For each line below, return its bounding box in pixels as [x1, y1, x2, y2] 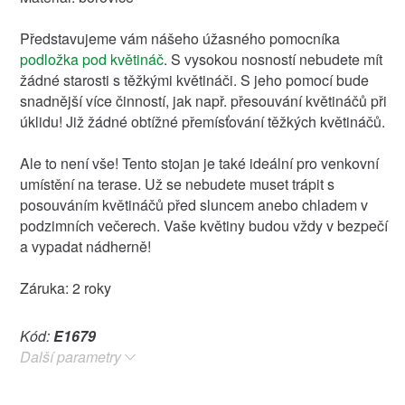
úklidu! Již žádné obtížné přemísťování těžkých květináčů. [19, 110, 385, 132]
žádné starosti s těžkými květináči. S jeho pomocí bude [19, 69, 369, 90]
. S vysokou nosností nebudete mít [163, 48, 382, 70]
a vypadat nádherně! [19, 235, 151, 257]
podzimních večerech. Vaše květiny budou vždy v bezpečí [19, 214, 388, 236]
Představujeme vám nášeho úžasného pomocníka [19, 27, 340, 49]
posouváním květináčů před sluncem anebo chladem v [19, 193, 368, 215]
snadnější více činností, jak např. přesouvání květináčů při [19, 89, 387, 111]
